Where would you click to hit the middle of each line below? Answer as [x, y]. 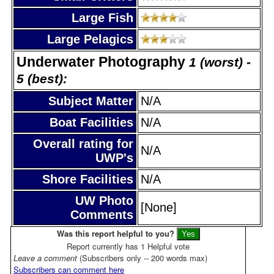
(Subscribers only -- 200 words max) [143, 257]
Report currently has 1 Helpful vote [128, 246]
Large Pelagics [90, 39]
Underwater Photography [103, 61]
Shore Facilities [88, 179]
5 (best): [42, 78]
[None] [159, 207]
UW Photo [104, 200]
